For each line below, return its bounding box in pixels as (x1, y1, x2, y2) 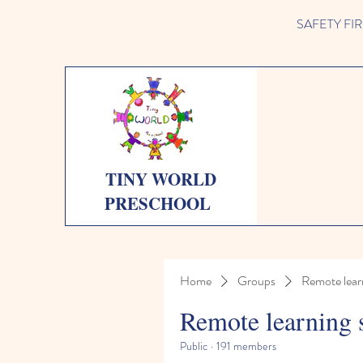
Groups (237, 271, 275, 290)
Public (180, 338, 207, 354)
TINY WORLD (105, 167, 216, 191)
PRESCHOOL (105, 191, 217, 216)
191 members (216, 338, 276, 354)
